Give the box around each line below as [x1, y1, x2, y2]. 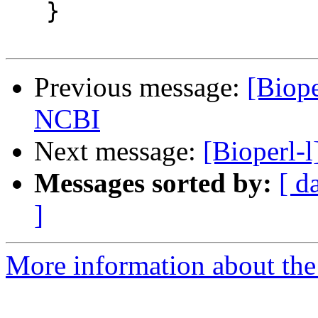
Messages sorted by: [34, 168, 272, 199]
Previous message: [34, 72, 247, 103]
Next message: [34, 136, 203, 167]
